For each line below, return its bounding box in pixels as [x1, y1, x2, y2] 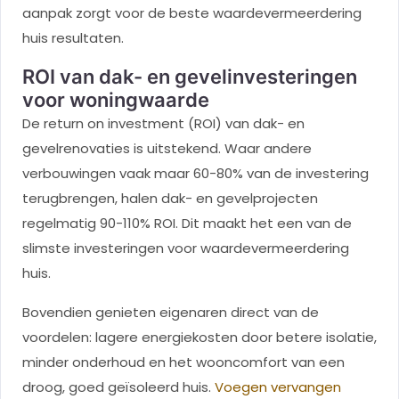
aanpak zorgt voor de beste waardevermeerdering [22, 3, 362, 22]
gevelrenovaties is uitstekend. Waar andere [22, 138, 312, 158]
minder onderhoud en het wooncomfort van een [22, 352, 345, 371]
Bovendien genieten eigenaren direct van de [22, 302, 319, 322]
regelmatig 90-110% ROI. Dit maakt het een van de [22, 213, 352, 232]
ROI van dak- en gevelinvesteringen [22, 64, 357, 88]
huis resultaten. [22, 28, 124, 47]
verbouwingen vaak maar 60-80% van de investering [22, 163, 369, 183]
